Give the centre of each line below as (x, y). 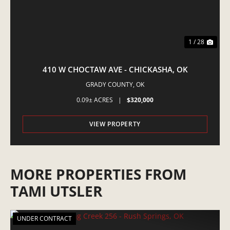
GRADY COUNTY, (111, 85)
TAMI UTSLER (56, 191)
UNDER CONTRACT (44, 219)
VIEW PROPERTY (115, 124)
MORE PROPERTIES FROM (98, 174)
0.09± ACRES (95, 100)
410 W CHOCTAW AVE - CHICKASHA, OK (115, 70)
